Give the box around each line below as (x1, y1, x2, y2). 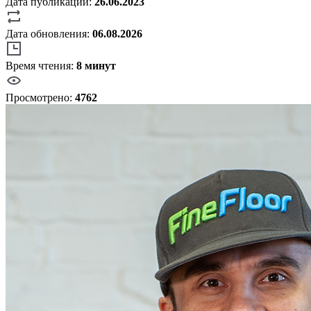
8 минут (76, 59, 116, 72)
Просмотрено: (6, 91, 75, 103)
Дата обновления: (6, 27, 92, 40)
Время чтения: (6, 59, 76, 72)
